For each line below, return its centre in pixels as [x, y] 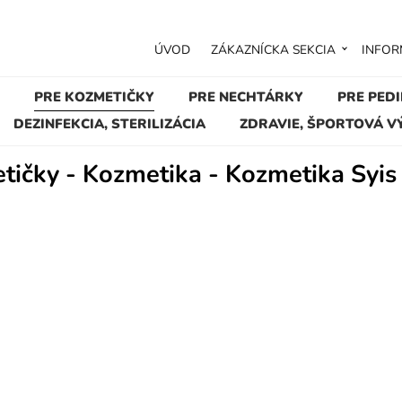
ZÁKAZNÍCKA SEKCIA [274, 49]
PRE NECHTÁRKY [245, 96]
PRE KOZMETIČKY [94, 96]
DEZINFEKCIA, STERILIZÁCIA [110, 123]
